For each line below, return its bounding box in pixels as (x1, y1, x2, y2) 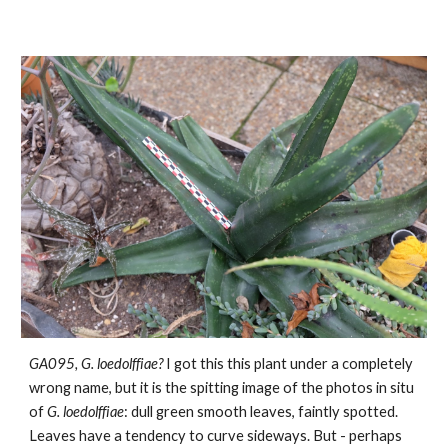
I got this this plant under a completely (163, 355, 414, 373)
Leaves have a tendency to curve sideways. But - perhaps (29, 427, 403, 445)
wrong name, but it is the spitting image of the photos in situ (29, 379, 415, 397)
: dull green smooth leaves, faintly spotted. (124, 403, 399, 421)
